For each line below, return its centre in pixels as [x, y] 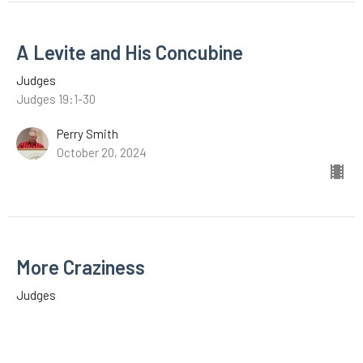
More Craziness [81, 267]
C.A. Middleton [94, 349]
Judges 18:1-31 [55, 314]
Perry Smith [88, 134]
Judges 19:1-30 [56, 99]
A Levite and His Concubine [130, 53]
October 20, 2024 [102, 153]
